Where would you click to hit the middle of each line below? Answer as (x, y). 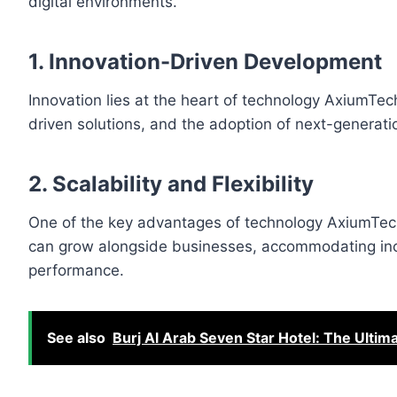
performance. (76, 271)
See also (76, 338)
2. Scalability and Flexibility (171, 184)
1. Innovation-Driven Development (205, 62)
